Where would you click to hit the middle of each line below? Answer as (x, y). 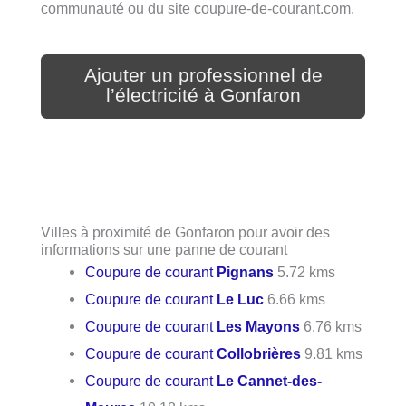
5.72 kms (305, 272)
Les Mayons (259, 327)
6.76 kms (331, 327)
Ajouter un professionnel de (203, 75)
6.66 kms (295, 300)
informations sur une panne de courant (164, 250)
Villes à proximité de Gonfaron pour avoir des (185, 232)
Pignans (246, 272)
